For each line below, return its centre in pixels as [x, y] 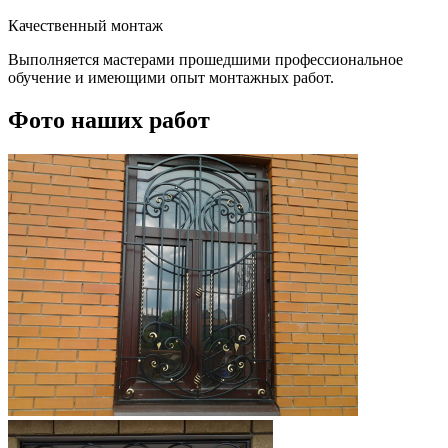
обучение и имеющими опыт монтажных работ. [171, 78]
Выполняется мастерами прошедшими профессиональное [205, 60]
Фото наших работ [109, 119]
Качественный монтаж [85, 26]
